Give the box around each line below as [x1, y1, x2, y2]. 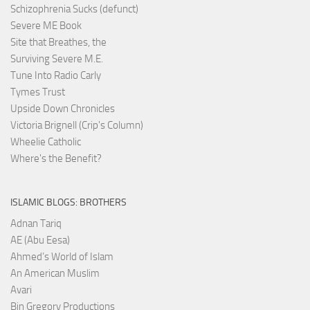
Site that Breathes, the [10, 35, 107, 48]
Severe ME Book [10, 19, 82, 32]
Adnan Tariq [10, 217, 62, 230]
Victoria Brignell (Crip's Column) [10, 118, 143, 131]
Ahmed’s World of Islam [10, 250, 113, 263]
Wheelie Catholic [10, 135, 81, 148]
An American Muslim [10, 266, 100, 280]
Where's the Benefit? [10, 152, 102, 165]
